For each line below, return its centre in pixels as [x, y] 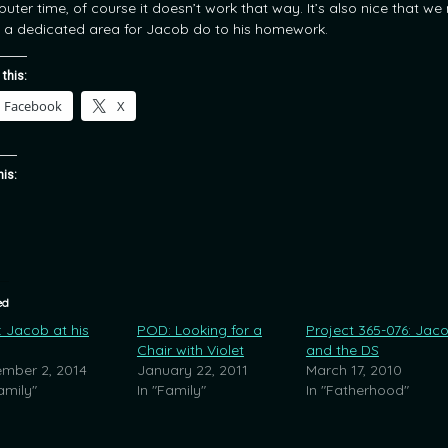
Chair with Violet [190, 349]
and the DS [342, 349]
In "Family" [171, 389]
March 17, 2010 [353, 369]
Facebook [33, 105]
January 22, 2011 [192, 369]
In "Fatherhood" [357, 389]
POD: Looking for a [199, 329]
